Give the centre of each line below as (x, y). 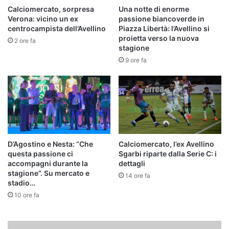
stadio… (21, 182)
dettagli (132, 163)
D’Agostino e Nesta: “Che (50, 144)
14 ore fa (138, 175)
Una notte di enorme (154, 9)
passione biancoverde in (162, 19)
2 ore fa (25, 41)
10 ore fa (27, 195)
